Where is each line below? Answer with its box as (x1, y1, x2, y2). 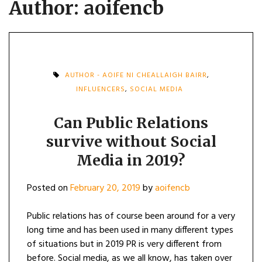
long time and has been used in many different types (27, 223, 233, 238)
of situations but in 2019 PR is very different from (27, 237, 222, 252)
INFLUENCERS (76, 84, 125, 95)
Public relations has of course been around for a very (27, 209, 235, 224)
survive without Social (46, 132, 216, 151)
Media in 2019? (77, 151, 185, 170)
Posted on (27, 181, 70, 196)
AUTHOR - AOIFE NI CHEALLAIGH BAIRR (64, 70, 207, 81)
